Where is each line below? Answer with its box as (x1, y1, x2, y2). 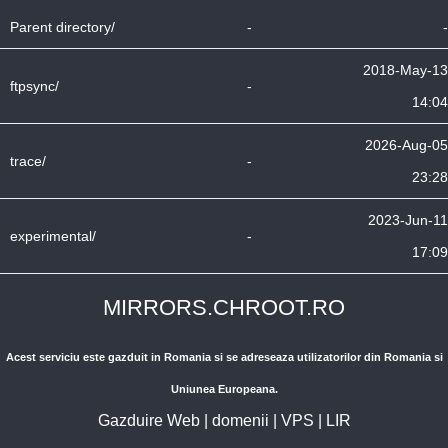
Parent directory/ (10, 19, 115, 35)
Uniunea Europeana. (170, 383, 278, 395)
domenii (211, 412, 269, 429)
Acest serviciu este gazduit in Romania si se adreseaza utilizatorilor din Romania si (5, 351, 443, 363)
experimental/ (10, 228, 96, 244)
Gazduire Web (97, 412, 200, 429)
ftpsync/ (10, 78, 59, 94)
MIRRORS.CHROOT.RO (103, 295, 345, 320)
